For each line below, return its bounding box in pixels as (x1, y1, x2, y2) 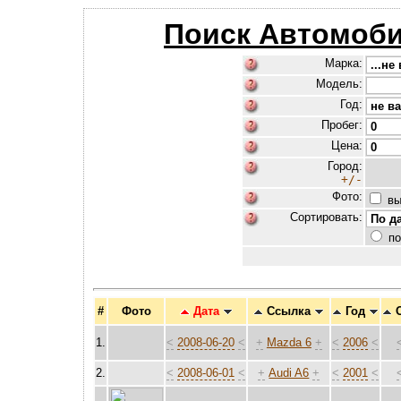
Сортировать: (289, 210, 363, 224)
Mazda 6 (266, 336, 311, 350)
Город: (327, 159, 363, 173)
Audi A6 (269, 366, 310, 380)
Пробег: (320, 118, 363, 132)
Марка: (324, 56, 363, 70)
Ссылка (263, 304, 315, 319)
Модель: (315, 77, 363, 90)
